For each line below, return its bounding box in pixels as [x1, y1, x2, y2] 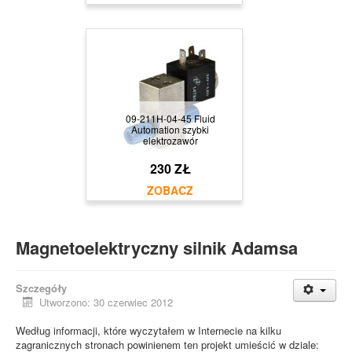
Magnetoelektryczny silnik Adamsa [16, 234, 298, 260]
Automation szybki [131, 122, 209, 136]
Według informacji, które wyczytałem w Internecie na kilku [16, 322, 281, 338]
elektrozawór [142, 133, 198, 147]
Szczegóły [16, 280, 67, 295]
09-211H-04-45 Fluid [125, 111, 215, 125]
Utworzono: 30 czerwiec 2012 [39, 294, 174, 310]
